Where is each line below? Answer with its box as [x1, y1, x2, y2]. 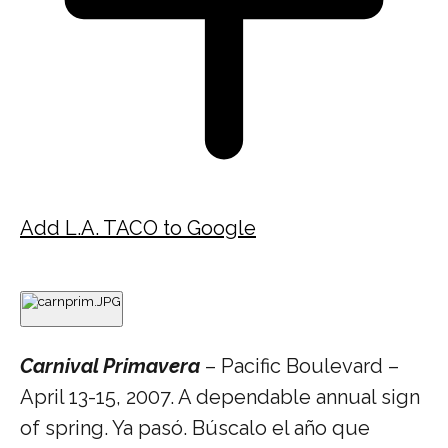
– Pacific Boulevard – [200, 353, 399, 378]
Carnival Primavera [20, 353, 200, 378]
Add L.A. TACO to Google [20, 215, 256, 240]
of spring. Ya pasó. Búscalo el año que [20, 415, 370, 440]
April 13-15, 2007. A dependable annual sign [20, 384, 420, 409]
